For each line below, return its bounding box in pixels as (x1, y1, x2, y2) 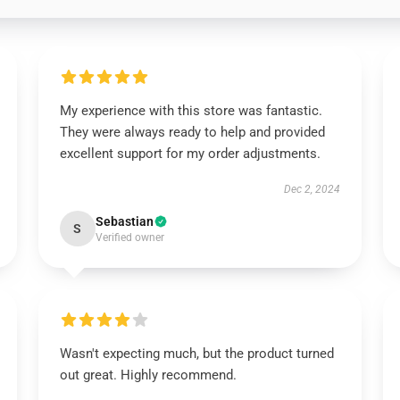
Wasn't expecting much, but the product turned (59, 346, 334, 362)
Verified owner (95, 231, 164, 244)
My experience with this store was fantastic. (59, 103, 322, 119)
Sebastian (95, 214, 154, 229)
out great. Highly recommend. (59, 367, 237, 383)
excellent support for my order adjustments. (59, 146, 321, 162)
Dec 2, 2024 (284, 183, 341, 196)
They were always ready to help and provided (59, 124, 325, 140)
